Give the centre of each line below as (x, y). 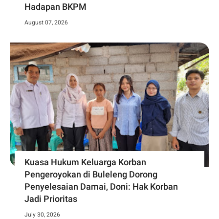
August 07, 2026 (46, 22)
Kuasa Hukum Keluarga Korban (85, 162)
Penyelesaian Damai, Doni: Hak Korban (101, 186)
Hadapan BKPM (55, 6)
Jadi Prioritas (51, 198)
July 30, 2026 (42, 214)
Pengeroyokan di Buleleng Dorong (91, 174)
